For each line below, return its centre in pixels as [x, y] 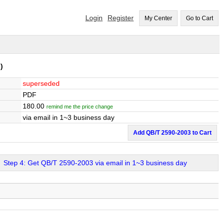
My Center [158, 18]
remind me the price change [80, 107]
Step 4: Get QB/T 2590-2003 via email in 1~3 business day [95, 163]
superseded [41, 83]
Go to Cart [200, 18]
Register [121, 18]
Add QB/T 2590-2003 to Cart [172, 133]
